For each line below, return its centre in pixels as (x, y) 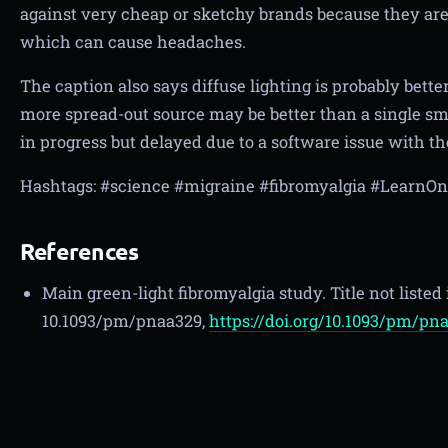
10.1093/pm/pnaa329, (125, 320)
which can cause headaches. (133, 41)
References (79, 251)
